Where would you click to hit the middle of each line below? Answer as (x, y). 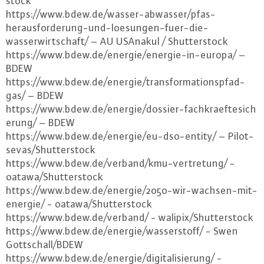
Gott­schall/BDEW (44, 245)
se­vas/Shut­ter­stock (51, 150)
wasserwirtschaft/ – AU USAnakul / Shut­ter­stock (117, 41)
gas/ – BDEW (35, 95)
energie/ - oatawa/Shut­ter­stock (79, 204)
